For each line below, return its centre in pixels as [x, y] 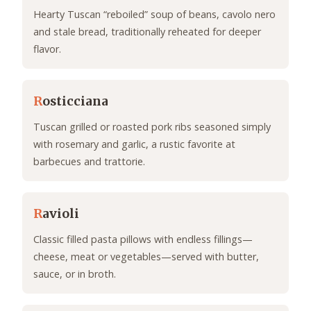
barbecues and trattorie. [89, 162]
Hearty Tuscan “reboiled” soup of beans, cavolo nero [154, 15]
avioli [61, 214]
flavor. [47, 49]
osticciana [75, 102]
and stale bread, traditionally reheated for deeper [147, 32]
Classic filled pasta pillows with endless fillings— [143, 239]
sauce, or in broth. [75, 274]
